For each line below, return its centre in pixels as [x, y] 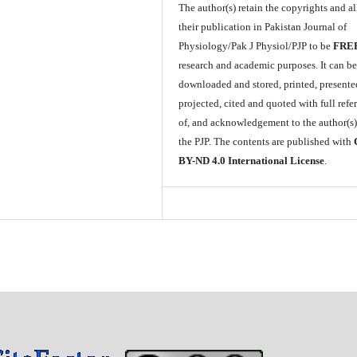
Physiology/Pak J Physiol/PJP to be [256, 46]
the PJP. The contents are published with [267, 142]
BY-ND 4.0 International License [252, 161]
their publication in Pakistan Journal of [263, 27]
